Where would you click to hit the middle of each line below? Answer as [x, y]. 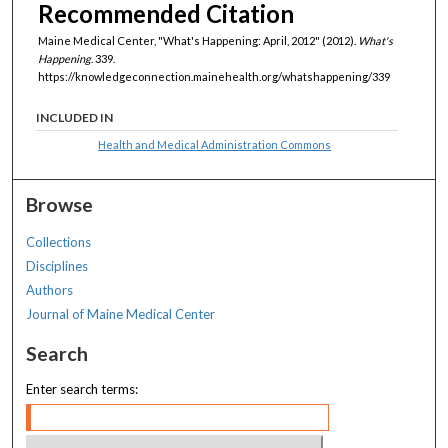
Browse [60, 204]
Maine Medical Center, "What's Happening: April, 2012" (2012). [198, 41]
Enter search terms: [82, 388]
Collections [59, 241]
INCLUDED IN [75, 117]
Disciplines [57, 265]
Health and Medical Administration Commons [215, 144]
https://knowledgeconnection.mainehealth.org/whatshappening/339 [214, 77]
